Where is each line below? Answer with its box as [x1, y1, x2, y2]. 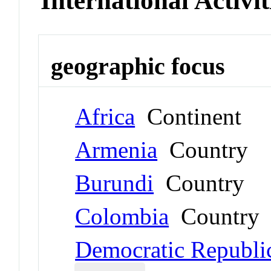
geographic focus [51, 53, 226, 80]
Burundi [75, 169, 154, 196]
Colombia [75, 203, 169, 229]
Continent [135, 103, 242, 129]
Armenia [75, 136, 158, 163]
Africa [75, 103, 135, 129]
